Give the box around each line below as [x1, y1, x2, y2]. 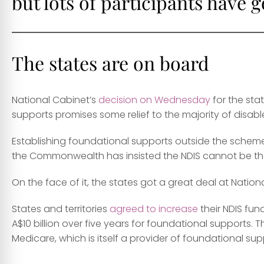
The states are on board [12, 50, 209, 76]
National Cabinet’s [12, 93, 98, 107]
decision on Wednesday [98, 93, 210, 107]
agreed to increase [110, 202, 198, 216]
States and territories [12, 202, 110, 216]
